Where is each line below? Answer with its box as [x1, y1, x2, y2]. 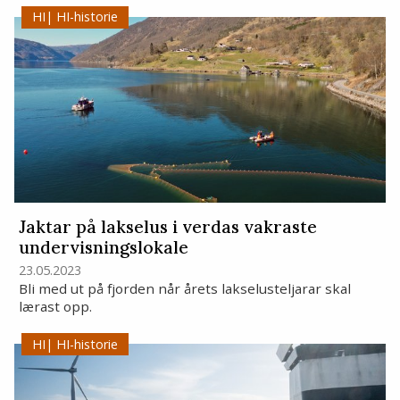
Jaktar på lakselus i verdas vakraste [18, 216, 317, 238]
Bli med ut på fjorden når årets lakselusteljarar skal [18, 279, 351, 298]
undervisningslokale [18, 237, 188, 259]
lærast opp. [18, 297, 92, 316]
